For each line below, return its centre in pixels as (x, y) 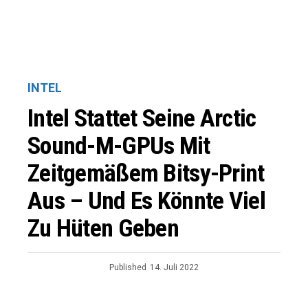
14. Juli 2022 (174, 267)
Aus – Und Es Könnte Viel (146, 201)
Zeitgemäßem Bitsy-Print (146, 173)
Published (128, 267)
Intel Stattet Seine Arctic (142, 118)
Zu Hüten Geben (103, 228)
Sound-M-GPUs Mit (119, 146)
